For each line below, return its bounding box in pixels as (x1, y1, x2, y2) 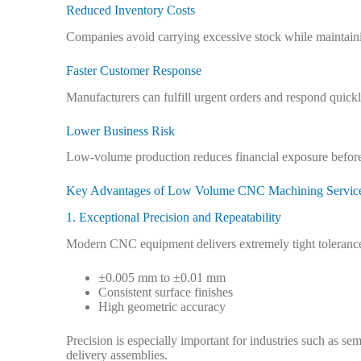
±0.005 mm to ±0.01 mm (98, 270, 226, 284)
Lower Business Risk (66, 123, 175, 138)
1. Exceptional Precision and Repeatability (66, 210, 281, 225)
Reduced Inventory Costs (66, 2, 195, 17)
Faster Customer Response (66, 63, 201, 77)
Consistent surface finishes (98, 284, 233, 299)
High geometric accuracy (98, 299, 226, 313)
